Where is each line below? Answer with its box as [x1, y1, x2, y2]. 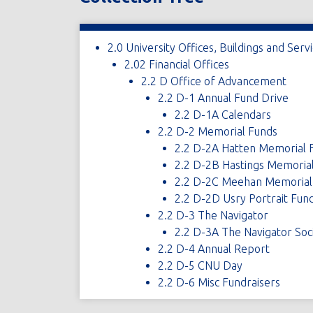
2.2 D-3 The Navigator [157, 208, 268, 221]
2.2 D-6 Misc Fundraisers [157, 275, 280, 289]
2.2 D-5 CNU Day [157, 259, 242, 272]
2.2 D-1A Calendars [174, 108, 271, 121]
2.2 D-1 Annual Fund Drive [157, 91, 289, 104]
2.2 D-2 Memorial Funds [157, 124, 277, 138]
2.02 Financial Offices [124, 57, 229, 71]
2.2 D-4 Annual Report [157, 242, 270, 255]
